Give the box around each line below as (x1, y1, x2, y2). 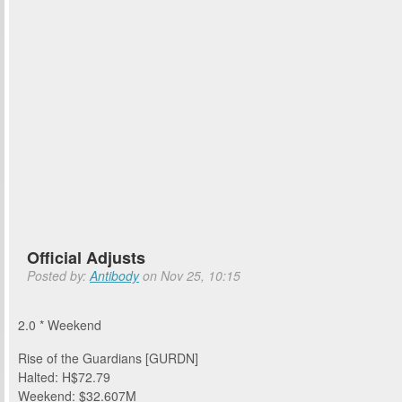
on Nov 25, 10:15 (139, 267, 240, 284)
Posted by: (27, 267, 90, 284)
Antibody (90, 267, 139, 284)
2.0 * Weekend (18, 315, 101, 334)
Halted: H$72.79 (18, 368, 110, 387)
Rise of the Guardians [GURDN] (18, 349, 198, 368)
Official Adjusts (27, 246, 145, 269)
